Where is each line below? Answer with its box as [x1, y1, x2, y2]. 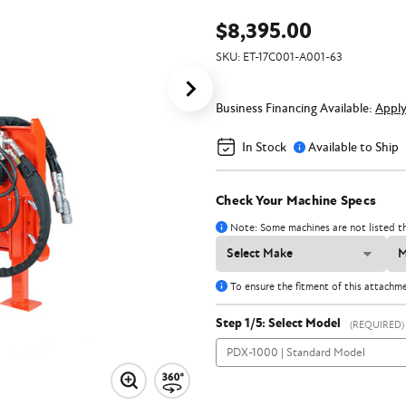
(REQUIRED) [350, 318, 404, 331]
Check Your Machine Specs [216, 191, 376, 209]
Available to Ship [308, 140, 399, 156]
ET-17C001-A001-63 [243, 49, 343, 64]
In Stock [242, 140, 286, 156]
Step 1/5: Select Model [216, 314, 341, 332]
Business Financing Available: [216, 100, 375, 116]
